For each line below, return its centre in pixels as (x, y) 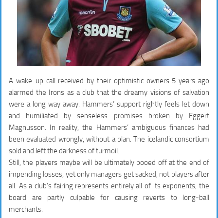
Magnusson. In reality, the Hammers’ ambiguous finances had (109, 128)
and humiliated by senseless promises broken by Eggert (109, 116)
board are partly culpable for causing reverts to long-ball (109, 198)
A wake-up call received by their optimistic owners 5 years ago (109, 81)
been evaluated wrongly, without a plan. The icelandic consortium (109, 139)
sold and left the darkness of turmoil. (64, 151)
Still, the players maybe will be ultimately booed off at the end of (109, 163)
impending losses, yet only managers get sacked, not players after (109, 174)
